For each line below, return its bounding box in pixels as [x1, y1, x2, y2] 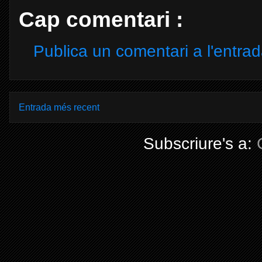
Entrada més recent [19, 102, 99, 112]
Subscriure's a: [143, 134, 257, 153]
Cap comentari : [19, 6, 183, 32]
